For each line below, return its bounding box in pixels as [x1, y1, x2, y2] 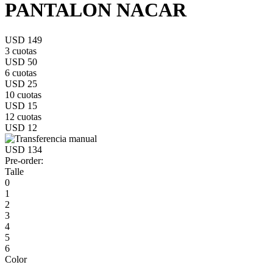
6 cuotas [5, 67, 37, 78]
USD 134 [5, 144, 42, 155]
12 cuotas [5, 111, 41, 122]
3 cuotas [5, 45, 37, 56]
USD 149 [5, 34, 42, 45]
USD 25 [5, 78, 37, 89]
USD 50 [5, 56, 37, 67]
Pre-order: [5, 155, 43, 166]
